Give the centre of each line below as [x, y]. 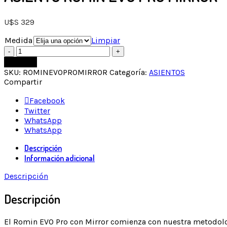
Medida [18, 40]
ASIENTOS [167, 72]
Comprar [21, 62]
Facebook [47, 100]
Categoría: [129, 72]
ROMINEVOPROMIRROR [65, 72]
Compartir [23, 82]
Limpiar [106, 40]
